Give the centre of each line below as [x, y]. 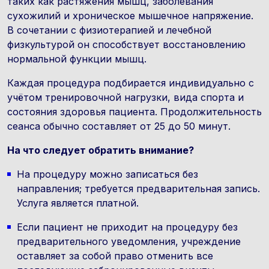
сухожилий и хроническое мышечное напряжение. [130, 16]
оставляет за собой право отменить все [115, 256]
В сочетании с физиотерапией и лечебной [109, 30]
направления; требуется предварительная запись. [138, 189]
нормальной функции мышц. [77, 59]
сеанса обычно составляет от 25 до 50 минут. [119, 126]
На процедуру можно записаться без [107, 174]
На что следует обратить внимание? [101, 150]
